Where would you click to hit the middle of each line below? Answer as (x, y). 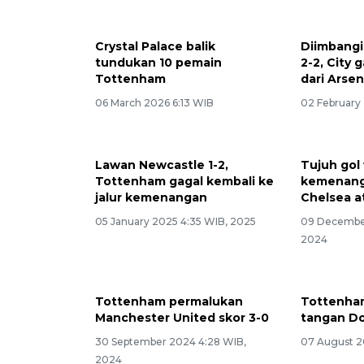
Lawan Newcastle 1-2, (162, 165)
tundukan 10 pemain (158, 62)
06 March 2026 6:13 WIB (154, 102)
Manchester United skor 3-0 (182, 317)
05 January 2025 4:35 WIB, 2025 (175, 221)
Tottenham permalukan (169, 301)
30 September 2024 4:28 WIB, (171, 341)
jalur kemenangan (151, 197)
